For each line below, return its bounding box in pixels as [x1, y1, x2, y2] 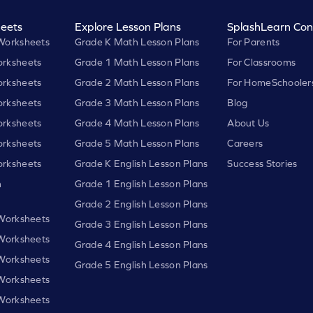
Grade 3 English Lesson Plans [74, 218, 208, 230]
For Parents [227, 36, 280, 48]
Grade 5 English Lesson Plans [74, 259, 208, 270]
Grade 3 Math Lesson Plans [74, 96, 200, 108]
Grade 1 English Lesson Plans [74, 177, 208, 189]
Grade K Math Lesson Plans [74, 36, 200, 48]
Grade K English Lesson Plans [74, 157, 208, 169]
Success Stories [227, 157, 298, 169]
